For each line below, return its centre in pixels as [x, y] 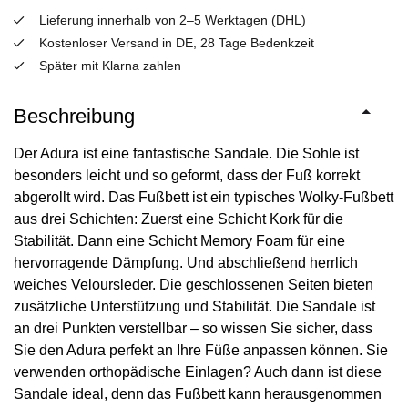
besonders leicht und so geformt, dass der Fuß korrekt [187, 175]
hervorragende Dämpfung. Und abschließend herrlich [186, 262]
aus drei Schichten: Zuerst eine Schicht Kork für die [178, 219]
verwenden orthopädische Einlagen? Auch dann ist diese [198, 372]
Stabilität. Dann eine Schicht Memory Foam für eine [179, 240]
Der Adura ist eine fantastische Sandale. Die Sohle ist [186, 153]
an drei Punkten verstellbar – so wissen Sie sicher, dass [193, 328]
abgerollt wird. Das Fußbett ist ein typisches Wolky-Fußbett [204, 197]
